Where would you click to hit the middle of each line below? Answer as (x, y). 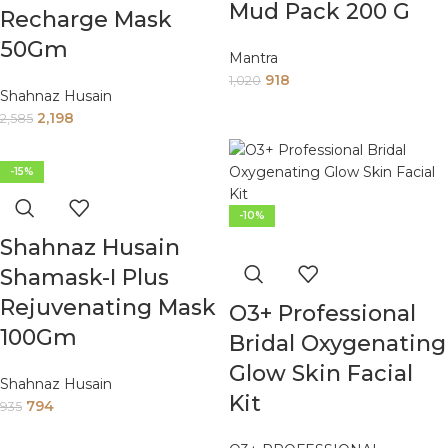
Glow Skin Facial (321, 374)
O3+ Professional (322, 314)
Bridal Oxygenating (337, 344)
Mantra (253, 58)
